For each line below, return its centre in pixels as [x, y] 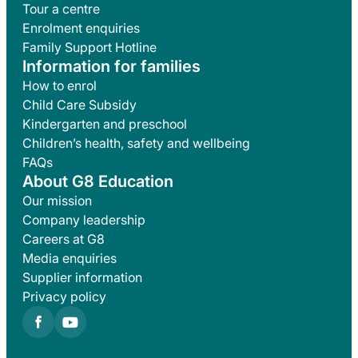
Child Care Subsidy [80, 104]
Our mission [57, 200]
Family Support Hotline [89, 47]
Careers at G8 [64, 239]
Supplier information [82, 277]
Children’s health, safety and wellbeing [136, 143]
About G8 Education [98, 181]
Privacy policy [64, 296]
